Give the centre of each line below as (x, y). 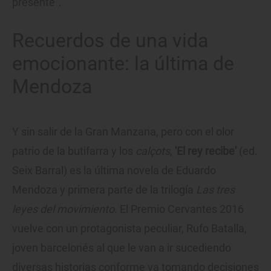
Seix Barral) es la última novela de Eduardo (114, 171)
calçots (153, 151)
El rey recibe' (207, 151)
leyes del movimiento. (66, 209)
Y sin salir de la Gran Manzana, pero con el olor (123, 132)
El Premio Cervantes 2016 (182, 209)
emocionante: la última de (123, 64)
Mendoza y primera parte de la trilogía (104, 190)
